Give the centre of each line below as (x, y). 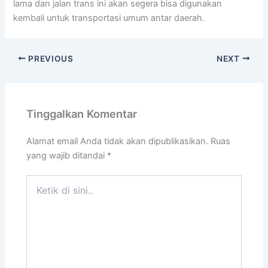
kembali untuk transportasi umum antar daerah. (109, 18)
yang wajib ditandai (67, 155)
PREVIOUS (50, 58)
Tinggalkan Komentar (82, 114)
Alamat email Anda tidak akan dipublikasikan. (118, 141)
